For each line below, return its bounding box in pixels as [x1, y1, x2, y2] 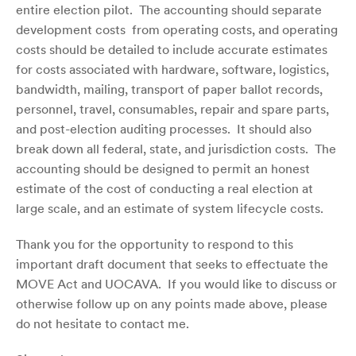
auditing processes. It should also [120, 120, 311, 137]
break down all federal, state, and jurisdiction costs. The [16, 140, 336, 157]
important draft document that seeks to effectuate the [16, 255, 328, 272]
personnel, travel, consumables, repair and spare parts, [16, 100, 329, 117]
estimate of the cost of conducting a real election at [16, 180, 313, 196]
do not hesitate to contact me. [16, 315, 189, 331]
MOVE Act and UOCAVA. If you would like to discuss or [16, 275, 337, 292]
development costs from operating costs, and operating [16, 21, 338, 37]
